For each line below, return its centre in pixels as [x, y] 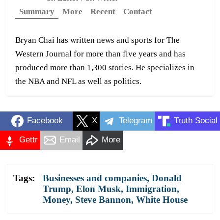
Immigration [151, 189]
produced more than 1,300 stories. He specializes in [105, 67]
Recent [103, 11]
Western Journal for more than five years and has [100, 54]
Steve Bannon [103, 199]
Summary [37, 11]
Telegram [136, 121]
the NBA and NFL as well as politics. [78, 81]
